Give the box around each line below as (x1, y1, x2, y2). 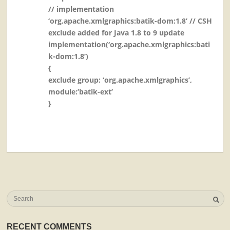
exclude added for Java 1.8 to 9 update (48, 28, 185, 38)
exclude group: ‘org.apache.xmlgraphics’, (48, 75, 193, 85)
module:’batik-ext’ (48, 87, 113, 97)
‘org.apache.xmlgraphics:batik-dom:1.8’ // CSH (48, 16, 213, 26)
